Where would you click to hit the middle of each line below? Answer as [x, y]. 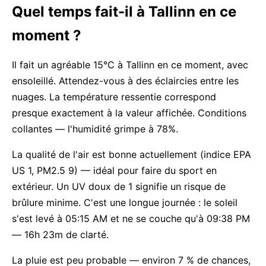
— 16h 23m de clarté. [60, 235]
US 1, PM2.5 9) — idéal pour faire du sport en [114, 170]
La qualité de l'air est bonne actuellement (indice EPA [132, 154]
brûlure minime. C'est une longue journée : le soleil [125, 202]
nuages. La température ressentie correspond [114, 97]
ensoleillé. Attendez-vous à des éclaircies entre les [125, 81]
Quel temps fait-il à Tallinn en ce [124, 12]
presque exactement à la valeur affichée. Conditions [129, 113]
